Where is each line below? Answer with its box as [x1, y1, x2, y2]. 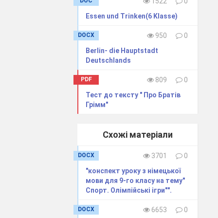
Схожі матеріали [102, 129, 173, 140]
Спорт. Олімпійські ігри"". [86, 186, 172, 194]
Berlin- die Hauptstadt [86, 46, 159, 54]
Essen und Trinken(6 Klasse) [86, 12, 178, 20]
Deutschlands [86, 56, 131, 64]
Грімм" [86, 100, 109, 109]
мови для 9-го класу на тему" [86, 176, 185, 184]
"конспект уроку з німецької [86, 166, 181, 175]
